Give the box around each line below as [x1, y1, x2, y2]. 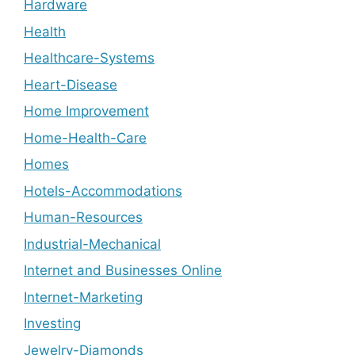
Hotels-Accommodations [24, 182, 182, 199]
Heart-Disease [24, 76, 117, 93]
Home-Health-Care [24, 129, 147, 146]
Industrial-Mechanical [24, 235, 161, 252]
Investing [24, 315, 81, 331]
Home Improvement [24, 103, 149, 119]
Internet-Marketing [24, 288, 143, 305]
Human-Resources [24, 209, 143, 225]
